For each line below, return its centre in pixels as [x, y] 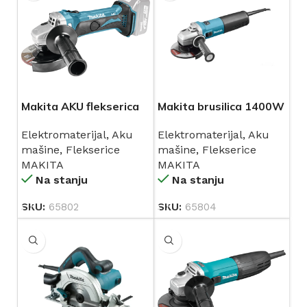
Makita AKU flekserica [80, 106]
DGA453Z [47, 121]
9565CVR [183, 121]
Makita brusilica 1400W [221, 106]
